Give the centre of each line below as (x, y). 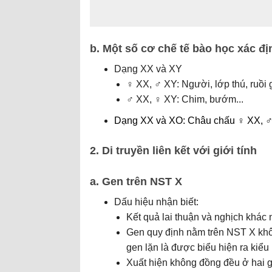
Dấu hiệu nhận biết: (156, 202)
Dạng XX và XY (148, 69)
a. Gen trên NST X (136, 182)
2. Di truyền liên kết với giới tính (173, 151)
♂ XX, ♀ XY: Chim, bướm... (185, 99)
